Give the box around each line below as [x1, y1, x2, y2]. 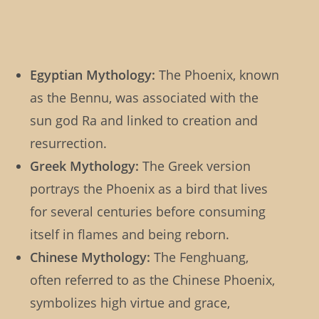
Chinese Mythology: [30, 249, 151, 266]
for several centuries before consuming [30, 203, 266, 221]
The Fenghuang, [150, 249, 249, 266]
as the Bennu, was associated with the [30, 89, 259, 107]
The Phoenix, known [155, 66, 280, 84]
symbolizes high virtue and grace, [30, 294, 231, 312]
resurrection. [30, 135, 108, 152]
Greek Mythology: [30, 157, 140, 175]
